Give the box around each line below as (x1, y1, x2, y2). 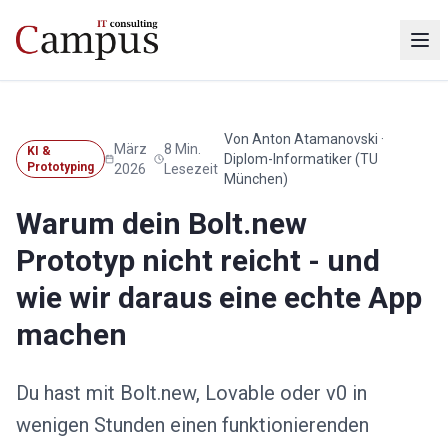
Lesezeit (164, 161, 219, 177)
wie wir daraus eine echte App (16, 280, 422, 315)
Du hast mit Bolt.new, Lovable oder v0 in (16, 381, 367, 405)
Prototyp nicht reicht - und (16, 243, 380, 278)
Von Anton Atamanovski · (224, 131, 384, 147)
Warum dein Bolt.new (16, 206, 307, 241)
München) (224, 171, 288, 187)
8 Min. (164, 141, 202, 157)
